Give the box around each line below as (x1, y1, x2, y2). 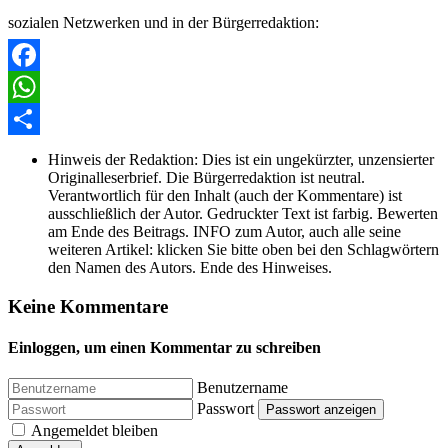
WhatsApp (8, 110, 76, 128)
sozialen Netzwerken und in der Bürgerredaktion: (8, 14, 319, 32)
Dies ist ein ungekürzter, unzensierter (202, 151, 434, 169)
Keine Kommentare (8, 295, 168, 317)
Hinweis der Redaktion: (48, 151, 202, 169)
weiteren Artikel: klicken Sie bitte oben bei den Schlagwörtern (48, 241, 439, 259)
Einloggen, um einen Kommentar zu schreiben (8, 339, 321, 357)
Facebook (8, 78, 70, 96)
